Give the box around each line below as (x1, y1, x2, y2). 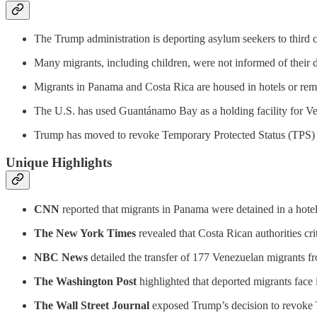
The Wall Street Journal (34, 299, 149, 311)
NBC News (34, 250, 88, 263)
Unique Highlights (6, 154, 112, 170)
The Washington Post (34, 275, 137, 287)
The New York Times (34, 226, 136, 239)
